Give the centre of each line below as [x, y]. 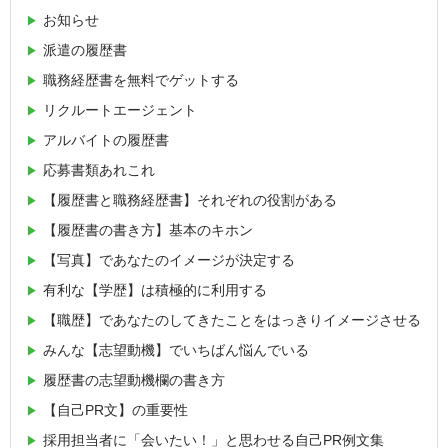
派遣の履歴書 [85, 49]
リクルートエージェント [120, 109]
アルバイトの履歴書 [106, 139]
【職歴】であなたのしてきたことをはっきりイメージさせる [232, 319]
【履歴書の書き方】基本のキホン [148, 229]
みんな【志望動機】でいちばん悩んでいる [176, 349]
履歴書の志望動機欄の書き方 [134, 379]
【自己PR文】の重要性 [115, 409]
